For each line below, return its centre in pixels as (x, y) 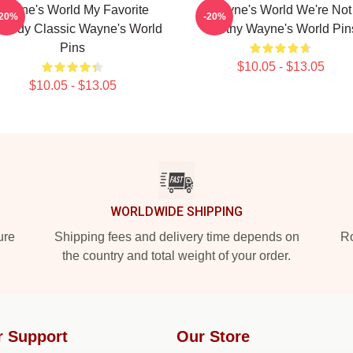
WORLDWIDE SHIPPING (176, 212)
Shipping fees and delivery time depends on (176, 237)
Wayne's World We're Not (281, 10)
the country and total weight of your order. (176, 256)
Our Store (213, 336)
